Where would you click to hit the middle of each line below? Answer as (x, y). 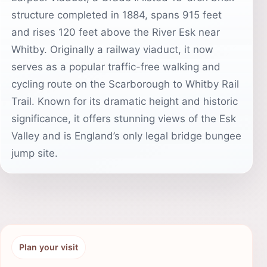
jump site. (35, 153)
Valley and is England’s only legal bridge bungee (126, 136)
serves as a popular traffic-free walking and (116, 67)
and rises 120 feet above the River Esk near (116, 32)
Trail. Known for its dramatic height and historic (125, 101)
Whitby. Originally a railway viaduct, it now (112, 49)
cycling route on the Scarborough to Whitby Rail (125, 84)
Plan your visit (49, 247)
